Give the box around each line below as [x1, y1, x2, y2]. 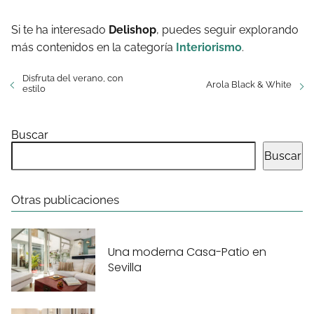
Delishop [109, 23, 156, 37]
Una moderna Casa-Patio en [108, 243, 266, 260]
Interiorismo [176, 41, 242, 55]
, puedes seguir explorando [156, 23, 299, 37]
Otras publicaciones [11, 193, 119, 207]
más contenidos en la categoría [11, 41, 176, 55]
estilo [22, 83, 46, 95]
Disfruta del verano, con [22, 73, 123, 84]
